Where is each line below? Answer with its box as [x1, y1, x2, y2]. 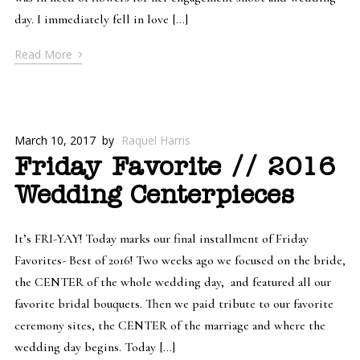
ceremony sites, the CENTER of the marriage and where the [14, 317, 325, 333]
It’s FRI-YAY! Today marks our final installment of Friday [14, 230, 309, 247]
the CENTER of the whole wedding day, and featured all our [14, 273, 331, 290]
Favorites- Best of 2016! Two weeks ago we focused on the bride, [14, 252, 346, 268]
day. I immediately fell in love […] [14, 10, 188, 27]
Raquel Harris [121, 132, 190, 148]
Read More [14, 46, 76, 62]
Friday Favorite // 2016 [14, 154, 335, 181]
